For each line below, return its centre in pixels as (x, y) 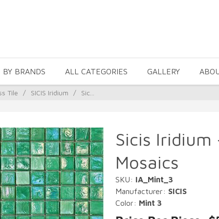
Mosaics (147, 162)
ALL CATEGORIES (96, 71)
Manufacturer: (142, 191)
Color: (127, 203)
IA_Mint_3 (154, 179)
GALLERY (164, 71)
